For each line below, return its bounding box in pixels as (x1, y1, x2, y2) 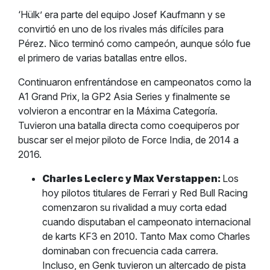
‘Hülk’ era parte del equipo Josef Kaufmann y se (18, 8, 225, 20)
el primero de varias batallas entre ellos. (18, 52, 187, 64)
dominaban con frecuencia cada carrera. (42, 245, 218, 257)
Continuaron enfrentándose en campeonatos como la (18, 76, 251, 88)
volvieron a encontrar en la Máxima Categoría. (18, 105, 218, 117)
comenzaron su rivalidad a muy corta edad (42, 201, 227, 213)
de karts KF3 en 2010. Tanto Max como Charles (42, 230, 250, 242)
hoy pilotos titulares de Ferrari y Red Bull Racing (42, 187, 248, 199)
